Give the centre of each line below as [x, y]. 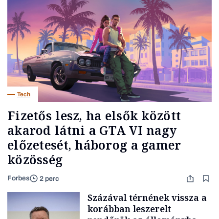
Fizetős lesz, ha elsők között [94, 116]
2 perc [49, 178]
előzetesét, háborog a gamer [94, 145]
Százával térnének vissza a [147, 198]
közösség [35, 160]
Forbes [19, 178]
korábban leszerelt [129, 209]
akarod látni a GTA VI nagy [92, 130]
